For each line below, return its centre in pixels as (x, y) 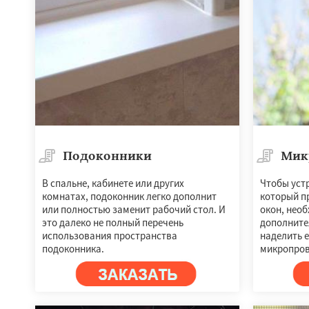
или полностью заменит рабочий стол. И (134, 210)
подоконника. (73, 249)
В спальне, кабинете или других (113, 183)
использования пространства (110, 236)
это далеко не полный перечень (113, 223)
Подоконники (107, 156)
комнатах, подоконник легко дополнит (129, 197)
